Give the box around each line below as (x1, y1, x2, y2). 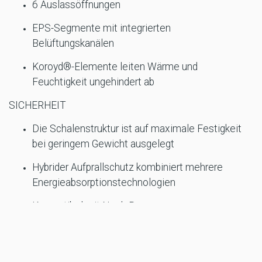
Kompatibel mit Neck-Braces (32, 200, 160, 212)
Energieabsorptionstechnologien (32, 177, 175, 189)
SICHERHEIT (9, 99, 66, 112)
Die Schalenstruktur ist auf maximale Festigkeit (32, 123, 242, 135)
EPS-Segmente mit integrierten (32, 22, 171, 35)
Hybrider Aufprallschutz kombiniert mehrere (32, 161, 223, 174)
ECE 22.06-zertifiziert (32, 223, 126, 236)
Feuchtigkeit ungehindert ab (32, 76, 154, 88)
